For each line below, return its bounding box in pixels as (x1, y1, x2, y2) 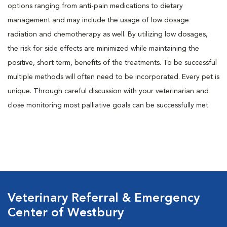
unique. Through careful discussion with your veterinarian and (8, 88, 209, 95)
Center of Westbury (8, 207, 124, 219)
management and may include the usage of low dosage (8, 17, 189, 24)
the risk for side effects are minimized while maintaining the (8, 45, 199, 52)
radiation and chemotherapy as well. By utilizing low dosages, (8, 31, 208, 38)
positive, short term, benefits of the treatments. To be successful (8, 59, 217, 66)
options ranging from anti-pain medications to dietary (8, 3, 183, 10)
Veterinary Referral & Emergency (8, 193, 200, 205)
